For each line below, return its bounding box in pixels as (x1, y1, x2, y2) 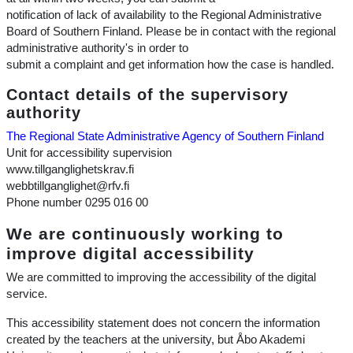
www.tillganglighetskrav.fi (6, 163, 134, 176)
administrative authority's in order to (6, 42, 188, 54)
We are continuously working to (6, 225, 284, 243)
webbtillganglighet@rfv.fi (6, 180, 129, 192)
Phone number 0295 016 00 (6, 196, 148, 209)
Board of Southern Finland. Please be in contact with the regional (6, 25, 336, 38)
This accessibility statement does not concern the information (6, 317, 320, 329)
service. (6, 288, 47, 300)
